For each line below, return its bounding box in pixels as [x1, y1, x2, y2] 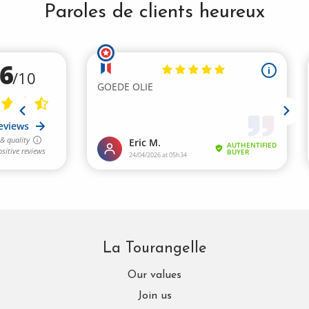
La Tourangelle [102, 240, 207, 257]
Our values [128, 269, 181, 281]
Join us [137, 290, 172, 301]
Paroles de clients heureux [44, 2, 265, 22]
